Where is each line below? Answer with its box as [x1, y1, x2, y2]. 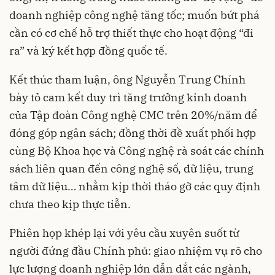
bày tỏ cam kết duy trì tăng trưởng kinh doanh [9, 90, 247, 104]
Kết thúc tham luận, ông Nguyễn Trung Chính [9, 72, 246, 87]
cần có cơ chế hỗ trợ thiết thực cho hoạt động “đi [9, 26, 254, 40]
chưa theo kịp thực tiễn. [9, 197, 131, 211]
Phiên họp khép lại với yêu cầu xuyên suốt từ [9, 226, 239, 240]
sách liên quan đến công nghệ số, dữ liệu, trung [9, 161, 254, 176]
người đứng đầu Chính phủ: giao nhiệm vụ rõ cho [9, 244, 262, 258]
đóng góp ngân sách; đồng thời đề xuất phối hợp [9, 126, 256, 140]
